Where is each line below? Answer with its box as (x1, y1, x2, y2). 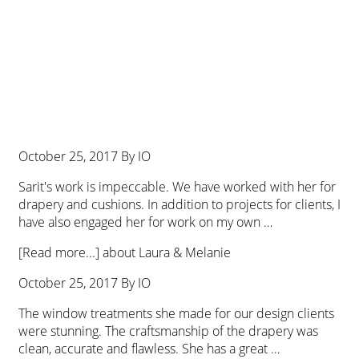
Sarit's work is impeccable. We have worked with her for (18, 178, 336, 196)
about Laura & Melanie (103, 244, 231, 262)
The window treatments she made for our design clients (18, 305, 334, 323)
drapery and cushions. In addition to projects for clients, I (18, 196, 341, 214)
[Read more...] (18, 244, 103, 262)
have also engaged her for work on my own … (18, 213, 272, 232)
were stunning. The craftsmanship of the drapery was (18, 322, 318, 341)
